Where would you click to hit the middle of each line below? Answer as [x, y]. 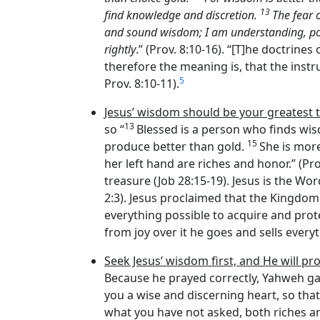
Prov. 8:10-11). [142, 84]
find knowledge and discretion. [182, 15]
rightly [120, 50]
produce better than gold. [176, 147]
